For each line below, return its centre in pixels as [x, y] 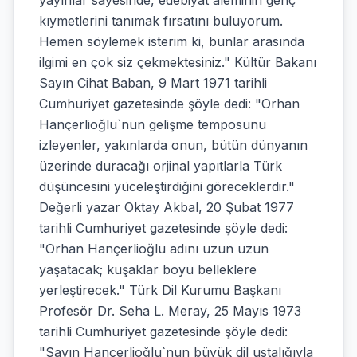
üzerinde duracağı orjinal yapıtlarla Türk [161, 166]
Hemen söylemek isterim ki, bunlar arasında [172, 41]
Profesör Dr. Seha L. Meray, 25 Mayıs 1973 [170, 311]
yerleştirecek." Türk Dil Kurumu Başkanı [160, 290]
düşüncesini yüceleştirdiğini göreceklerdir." [167, 186]
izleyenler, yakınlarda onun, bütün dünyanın [173, 145]
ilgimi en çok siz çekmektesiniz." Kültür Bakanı [178, 62]
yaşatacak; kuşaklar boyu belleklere [148, 269]
